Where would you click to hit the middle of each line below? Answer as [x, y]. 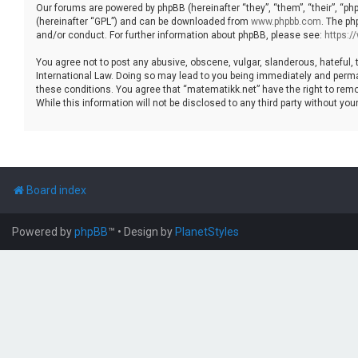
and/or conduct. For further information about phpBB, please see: [180, 35]
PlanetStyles [207, 231]
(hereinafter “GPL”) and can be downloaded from [143, 21]
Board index [56, 190]
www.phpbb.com [286, 21]
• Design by [146, 231]
